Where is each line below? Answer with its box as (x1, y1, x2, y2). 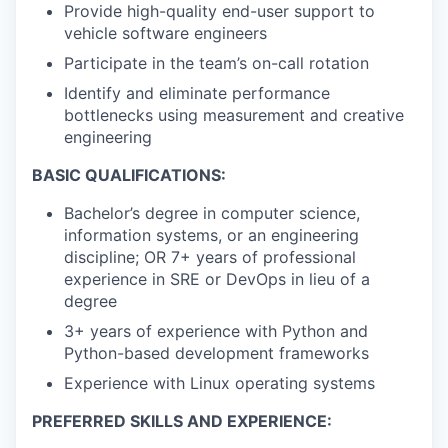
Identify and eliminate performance (64, 83, 330, 104)
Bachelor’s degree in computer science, (64, 203, 360, 224)
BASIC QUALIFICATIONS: (32, 165, 226, 186)
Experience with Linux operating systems (64, 373, 375, 394)
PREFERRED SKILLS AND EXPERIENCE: (32, 411, 332, 432)
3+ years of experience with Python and (64, 321, 368, 342)
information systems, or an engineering (64, 225, 359, 246)
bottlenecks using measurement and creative (64, 105, 404, 126)
